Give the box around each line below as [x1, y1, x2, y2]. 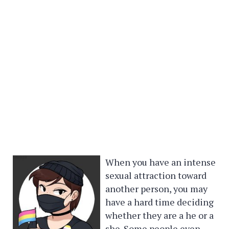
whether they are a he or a [105, 209, 214, 221]
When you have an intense [105, 156, 216, 168]
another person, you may [105, 182, 208, 195]
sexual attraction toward [105, 169, 207, 181]
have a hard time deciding [105, 196, 214, 208]
